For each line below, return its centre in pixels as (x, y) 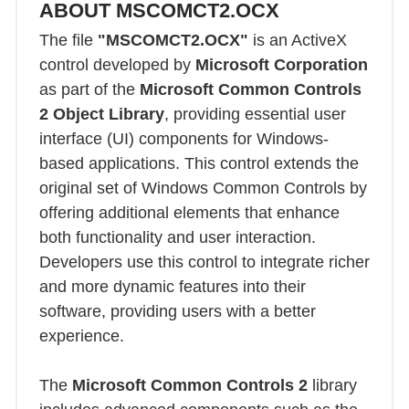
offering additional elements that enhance (189, 213)
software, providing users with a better (178, 312)
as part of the (89, 90)
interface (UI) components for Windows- (184, 139)
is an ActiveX (298, 41)
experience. (82, 336)
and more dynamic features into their (173, 287)
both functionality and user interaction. (178, 238)
